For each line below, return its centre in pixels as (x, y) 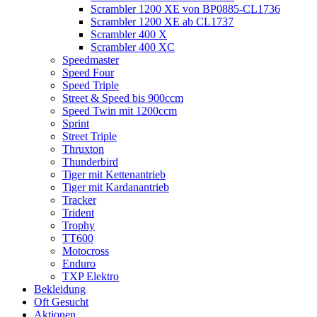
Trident (78, 213)
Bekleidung (60, 289)
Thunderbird (90, 162)
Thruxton (83, 149)
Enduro (79, 264)
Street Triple (90, 137)
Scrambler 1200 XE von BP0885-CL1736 (185, 9)
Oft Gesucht (61, 302)
